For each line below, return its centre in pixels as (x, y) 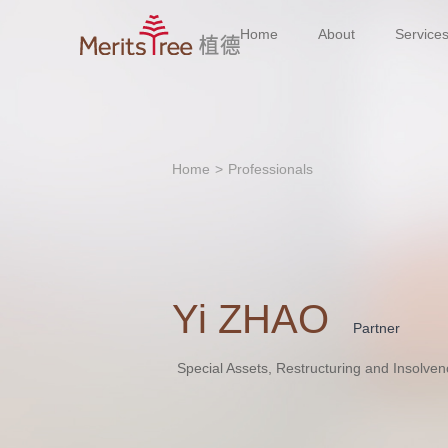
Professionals (270, 169)
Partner (376, 328)
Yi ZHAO (250, 319)
